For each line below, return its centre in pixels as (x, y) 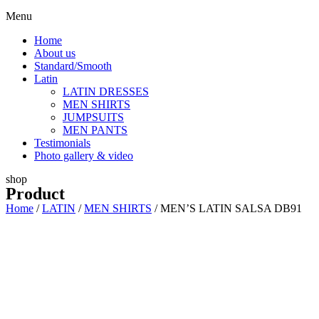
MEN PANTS (95, 130)
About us (55, 53)
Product (35, 193)
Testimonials (62, 142)
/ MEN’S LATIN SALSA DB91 (227, 208)
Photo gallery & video (84, 155)
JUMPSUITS (93, 117)
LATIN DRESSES (106, 91)
